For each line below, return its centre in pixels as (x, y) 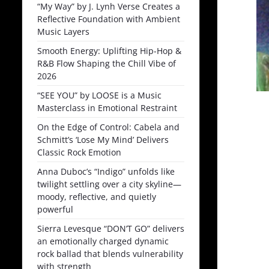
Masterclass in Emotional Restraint (107, 107)
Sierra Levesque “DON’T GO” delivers (111, 228)
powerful (55, 209)
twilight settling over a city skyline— (109, 184)
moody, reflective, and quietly (97, 196)
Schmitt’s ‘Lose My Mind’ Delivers (103, 139)
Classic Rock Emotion (79, 152)
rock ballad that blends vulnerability (110, 253)
